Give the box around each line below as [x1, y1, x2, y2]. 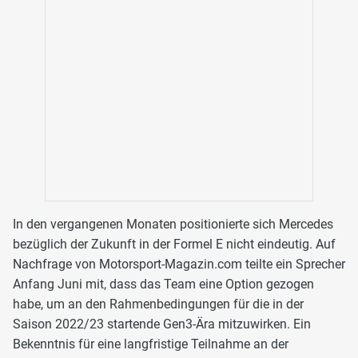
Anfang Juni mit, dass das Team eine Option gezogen [13, 276, 314, 292]
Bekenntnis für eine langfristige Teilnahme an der [13, 336, 288, 352]
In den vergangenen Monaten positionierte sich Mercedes [13, 217, 333, 233]
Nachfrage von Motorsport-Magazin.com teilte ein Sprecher [13, 257, 345, 272]
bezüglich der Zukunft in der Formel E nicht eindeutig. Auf [13, 237, 336, 253]
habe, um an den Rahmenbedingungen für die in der [13, 296, 304, 312]
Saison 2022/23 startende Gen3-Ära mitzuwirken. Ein [13, 316, 311, 332]
